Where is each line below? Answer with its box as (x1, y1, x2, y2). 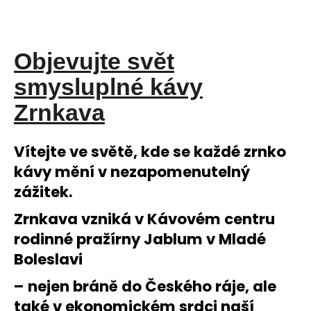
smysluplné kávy (14, 74, 203, 101)
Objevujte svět (14, 48, 174, 75)
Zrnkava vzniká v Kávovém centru (14, 208, 275, 229)
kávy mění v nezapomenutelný (14, 161, 250, 182)
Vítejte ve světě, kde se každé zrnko (14, 141, 286, 162)
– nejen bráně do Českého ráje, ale (14, 276, 276, 296)
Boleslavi (14, 249, 83, 269)
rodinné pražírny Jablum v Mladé (14, 228, 266, 249)
